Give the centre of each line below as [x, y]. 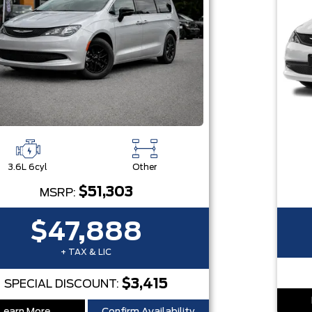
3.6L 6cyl [28, 167]
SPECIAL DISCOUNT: [63, 284]
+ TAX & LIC [86, 252]
